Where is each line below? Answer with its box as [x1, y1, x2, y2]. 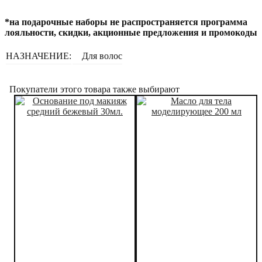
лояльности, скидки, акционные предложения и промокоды [5, 27, 257, 37]
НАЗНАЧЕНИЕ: [6, 50, 71, 61]
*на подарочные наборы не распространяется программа [5, 16, 247, 27]
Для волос [82, 50, 122, 61]
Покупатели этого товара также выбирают [9, 84, 180, 94]
